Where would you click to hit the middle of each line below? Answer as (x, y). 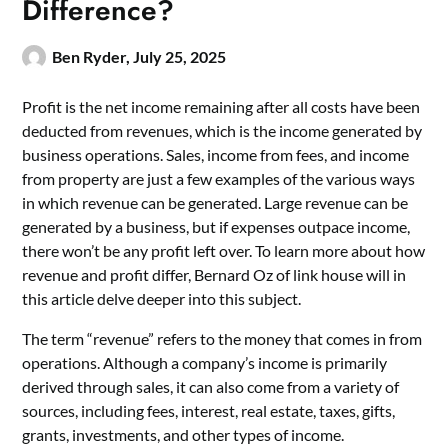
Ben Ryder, (93, 56)
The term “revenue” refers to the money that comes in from (222, 338)
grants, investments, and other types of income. (183, 434)
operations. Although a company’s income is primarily (205, 362)
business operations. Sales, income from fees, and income (216, 154)
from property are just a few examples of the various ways (219, 178)
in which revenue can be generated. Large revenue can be (215, 202)
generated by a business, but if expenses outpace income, (216, 226)
